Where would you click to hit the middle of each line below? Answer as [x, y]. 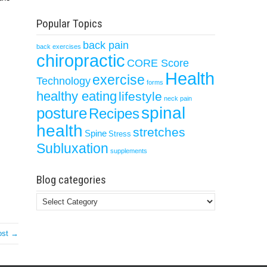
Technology [63, 81]
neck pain [178, 98]
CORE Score [158, 63]
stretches [159, 132]
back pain [106, 45]
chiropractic [81, 61]
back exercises [59, 46]
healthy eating [77, 96]
